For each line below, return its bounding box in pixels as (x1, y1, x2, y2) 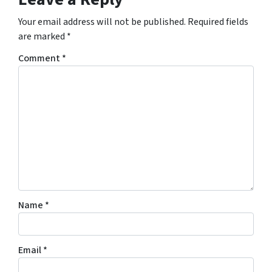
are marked (18, 30, 67, 43)
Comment (18, 52, 62, 65)
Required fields (188, 15, 248, 29)
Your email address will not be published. (18, 15, 186, 29)
